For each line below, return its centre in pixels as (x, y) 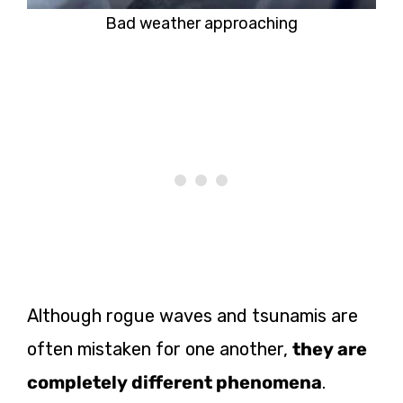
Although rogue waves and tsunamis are (193, 315)
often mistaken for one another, (160, 349)
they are (330, 349)
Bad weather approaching (201, 23)
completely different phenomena (175, 382)
